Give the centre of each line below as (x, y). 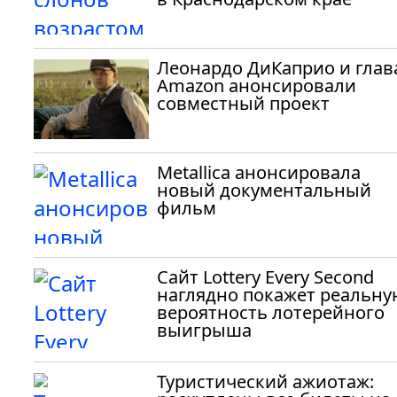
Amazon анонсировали (257, 86)
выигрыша (204, 330)
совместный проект (243, 103)
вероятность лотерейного (271, 312)
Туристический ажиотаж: (265, 381)
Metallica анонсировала (259, 172)
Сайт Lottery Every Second (265, 277)
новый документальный (264, 190)
